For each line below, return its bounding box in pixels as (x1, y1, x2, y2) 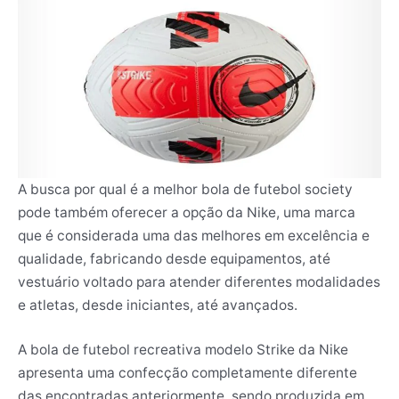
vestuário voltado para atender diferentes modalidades (18, 273, 380, 290)
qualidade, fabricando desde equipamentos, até (18, 249, 330, 267)
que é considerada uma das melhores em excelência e (18, 226, 370, 244)
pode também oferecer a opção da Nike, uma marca (18, 203, 355, 221)
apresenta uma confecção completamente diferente (18, 364, 357, 382)
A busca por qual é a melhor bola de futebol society (18, 180, 353, 198)
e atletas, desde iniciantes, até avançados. (18, 296, 297, 313)
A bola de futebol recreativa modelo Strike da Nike (18, 341, 348, 359)
